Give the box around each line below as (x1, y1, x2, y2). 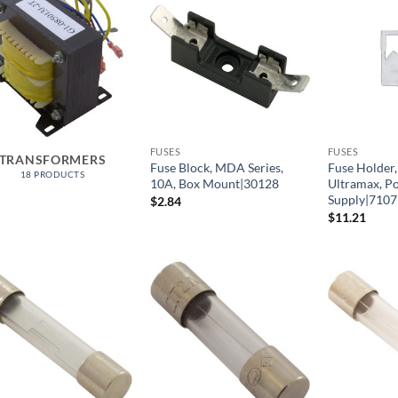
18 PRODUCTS (20, 169, 85, 180)
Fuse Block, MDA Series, (149, 160, 283, 176)
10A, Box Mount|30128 (149, 176, 279, 192)
